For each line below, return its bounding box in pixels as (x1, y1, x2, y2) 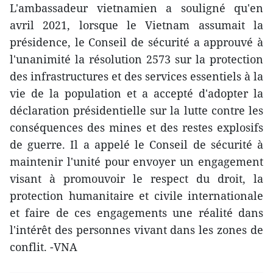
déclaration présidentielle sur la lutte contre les (10, 103, 263, 118)
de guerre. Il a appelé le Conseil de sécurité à (10, 137, 263, 152)
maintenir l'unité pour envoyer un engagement (10, 154, 263, 169)
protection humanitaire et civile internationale (10, 188, 263, 204)
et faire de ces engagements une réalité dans (10, 205, 263, 221)
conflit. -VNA (10, 239, 77, 255)
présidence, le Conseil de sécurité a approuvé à (10, 35, 263, 50)
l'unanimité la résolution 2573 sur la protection (10, 52, 263, 67)
